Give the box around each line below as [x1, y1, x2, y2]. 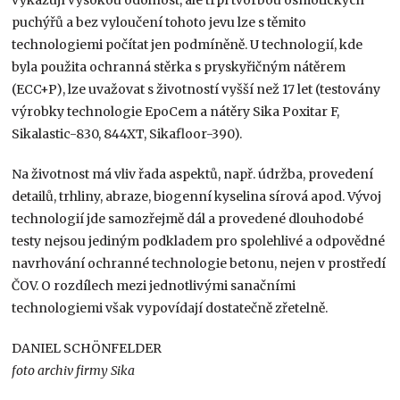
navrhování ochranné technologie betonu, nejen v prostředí [12, 254, 387, 271]
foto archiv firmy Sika [12, 362, 136, 379]
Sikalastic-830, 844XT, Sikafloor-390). [12, 125, 246, 142]
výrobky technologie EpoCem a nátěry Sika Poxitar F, [12, 103, 340, 120]
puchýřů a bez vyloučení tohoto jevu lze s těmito [12, 13, 307, 30]
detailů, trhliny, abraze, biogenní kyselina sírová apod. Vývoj [12, 187, 382, 204]
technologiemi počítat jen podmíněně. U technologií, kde [12, 36, 363, 53]
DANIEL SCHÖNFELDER [12, 339, 162, 356]
